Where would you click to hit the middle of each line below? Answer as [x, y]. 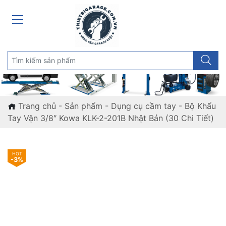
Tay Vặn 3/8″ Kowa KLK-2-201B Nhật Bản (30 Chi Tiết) [111, 118]
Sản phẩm [83, 106]
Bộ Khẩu [200, 106]
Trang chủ [37, 106]
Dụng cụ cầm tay [143, 106]
